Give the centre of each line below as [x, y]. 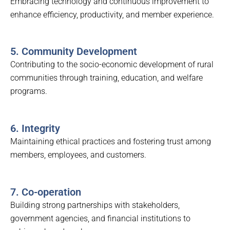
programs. [29, 91]
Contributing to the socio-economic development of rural [112, 65]
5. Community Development [74, 52]
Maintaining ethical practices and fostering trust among [111, 141]
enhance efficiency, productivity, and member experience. [112, 14]
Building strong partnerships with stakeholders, [95, 205]
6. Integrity [35, 128]
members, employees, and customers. [78, 155]
